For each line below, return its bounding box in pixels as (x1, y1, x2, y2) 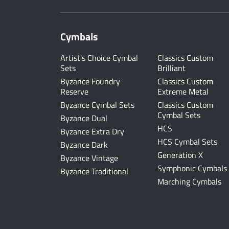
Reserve (60, 85, 88, 98)
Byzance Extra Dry (60, 125, 124, 138)
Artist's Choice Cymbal (60, 52, 138, 64)
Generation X (157, 149, 203, 161)
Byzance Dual (60, 112, 107, 124)
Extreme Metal (157, 85, 209, 98)
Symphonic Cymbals (157, 162, 227, 174)
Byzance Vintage (60, 152, 118, 164)
